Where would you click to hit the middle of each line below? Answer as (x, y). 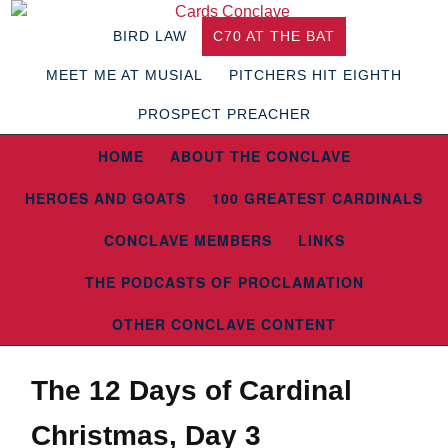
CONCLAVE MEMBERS (187, 240)
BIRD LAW (150, 36)
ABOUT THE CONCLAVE (260, 156)
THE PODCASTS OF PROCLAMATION (224, 282)
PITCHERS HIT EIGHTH (315, 75)
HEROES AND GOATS (105, 198)
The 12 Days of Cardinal (191, 390)
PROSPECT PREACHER (224, 114)
